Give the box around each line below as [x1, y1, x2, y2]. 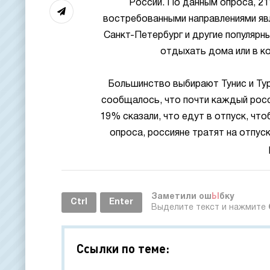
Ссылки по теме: [77, 241, 169, 256]
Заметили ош [151, 193, 212, 201]
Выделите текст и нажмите [151, 204, 268, 212]
